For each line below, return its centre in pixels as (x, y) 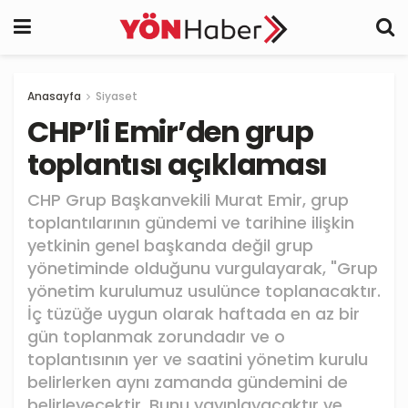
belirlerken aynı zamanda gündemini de (188, 382)
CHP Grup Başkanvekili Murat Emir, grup (188, 199)
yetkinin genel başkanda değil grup (170, 245)
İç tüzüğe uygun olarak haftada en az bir (194, 313)
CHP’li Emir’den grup (170, 132)
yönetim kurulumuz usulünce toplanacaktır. (204, 291)
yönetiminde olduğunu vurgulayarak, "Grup (203, 268)
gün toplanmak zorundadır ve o (156, 336)
